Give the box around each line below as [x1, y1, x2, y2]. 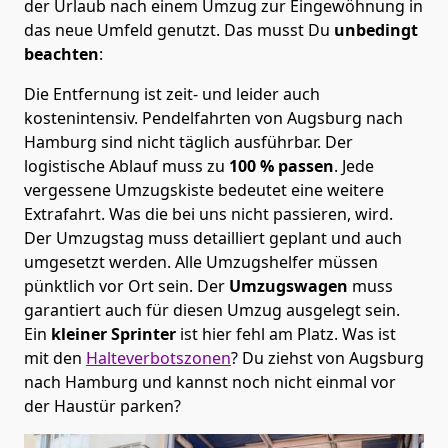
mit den [24, 346, 86, 369]
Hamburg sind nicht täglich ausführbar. [24, 130, 325, 153]
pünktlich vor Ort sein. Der [24, 274, 229, 297]
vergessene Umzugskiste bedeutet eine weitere [24, 178, 384, 201]
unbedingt [330, 18, 418, 41]
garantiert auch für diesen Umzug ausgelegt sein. [24, 298, 400, 321]
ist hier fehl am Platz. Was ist [176, 322, 396, 345]
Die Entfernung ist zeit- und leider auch [24, 82, 320, 105]
